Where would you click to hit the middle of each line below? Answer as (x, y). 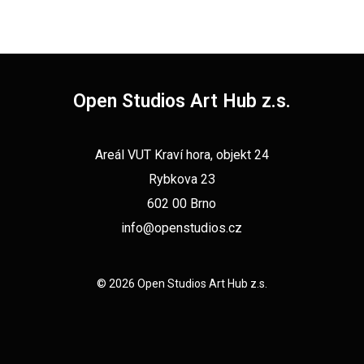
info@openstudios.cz (182, 228)
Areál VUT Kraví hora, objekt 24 (182, 155)
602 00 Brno (182, 204)
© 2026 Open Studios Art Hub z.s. (182, 284)
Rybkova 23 (182, 180)
